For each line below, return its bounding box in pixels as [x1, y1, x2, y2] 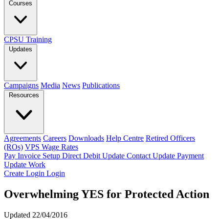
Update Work [4, 160, 45, 169]
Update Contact [102, 152, 153, 160]
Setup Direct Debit [43, 152, 102, 160]
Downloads [68, 134, 104, 142]
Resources [9, 91, 39, 99]
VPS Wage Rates [25, 143, 78, 151]
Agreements [4, 134, 41, 142]
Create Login [4, 169, 46, 177]
